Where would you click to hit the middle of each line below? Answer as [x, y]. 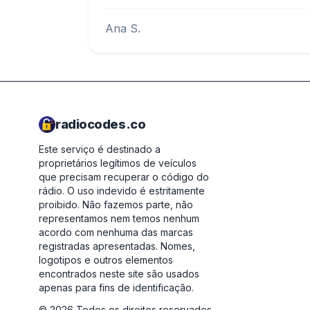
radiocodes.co [101, 124]
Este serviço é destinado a [100, 149]
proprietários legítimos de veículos [118, 163]
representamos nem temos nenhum [119, 218]
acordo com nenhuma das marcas [116, 232]
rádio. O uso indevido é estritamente [122, 191]
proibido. [59, 204]
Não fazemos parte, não [138, 204]
